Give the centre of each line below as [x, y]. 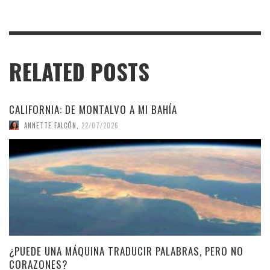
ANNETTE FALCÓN [50, 126]
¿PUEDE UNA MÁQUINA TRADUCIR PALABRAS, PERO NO [126, 251]
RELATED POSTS [79, 72]
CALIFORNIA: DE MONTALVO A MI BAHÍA [93, 110]
